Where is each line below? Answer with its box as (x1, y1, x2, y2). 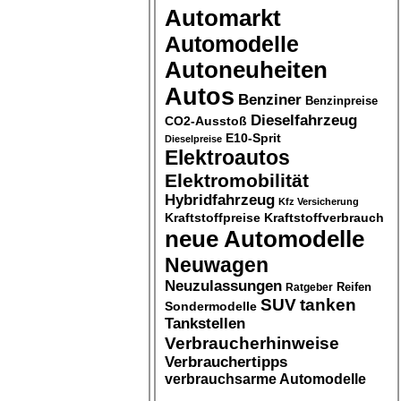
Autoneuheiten (165, 56, 328, 82)
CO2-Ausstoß (165, 113, 247, 128)
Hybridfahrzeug (165, 191, 275, 209)
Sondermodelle (165, 299, 257, 313)
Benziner (238, 90, 302, 108)
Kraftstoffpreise (165, 209, 260, 225)
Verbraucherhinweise (165, 332, 339, 353)
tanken (300, 294, 356, 314)
